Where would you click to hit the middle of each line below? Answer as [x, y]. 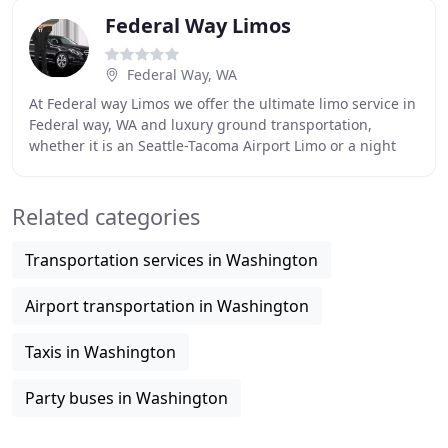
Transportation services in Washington [171, 260]
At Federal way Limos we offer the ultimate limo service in [222, 103]
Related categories [106, 216]
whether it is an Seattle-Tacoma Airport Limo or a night [212, 145]
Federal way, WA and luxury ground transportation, [200, 124]
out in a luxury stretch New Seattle [145, 166]
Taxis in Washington [100, 352]
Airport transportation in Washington [167, 306]
